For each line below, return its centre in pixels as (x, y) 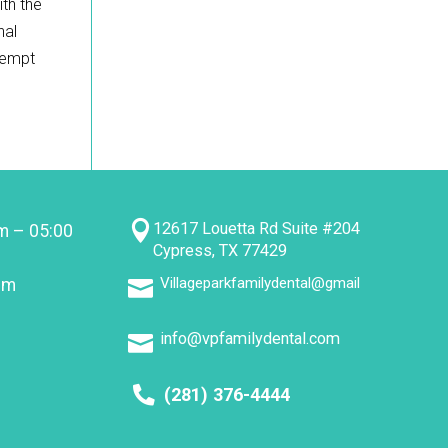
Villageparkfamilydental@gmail (259, 283)
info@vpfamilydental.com (249, 339)
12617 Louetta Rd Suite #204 (256, 228)
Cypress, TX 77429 (219, 250)
